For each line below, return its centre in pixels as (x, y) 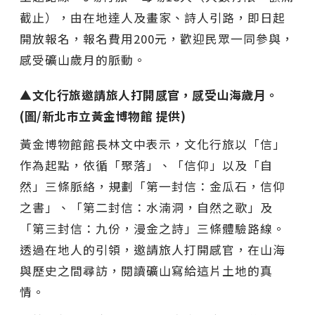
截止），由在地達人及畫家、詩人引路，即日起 (153, 17)
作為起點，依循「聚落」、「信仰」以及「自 (146, 165)
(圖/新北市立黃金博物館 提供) (103, 116)
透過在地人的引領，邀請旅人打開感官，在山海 (153, 249)
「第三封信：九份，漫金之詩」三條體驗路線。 (153, 228)
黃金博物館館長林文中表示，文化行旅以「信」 (153, 144)
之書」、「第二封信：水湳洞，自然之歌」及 (146, 207)
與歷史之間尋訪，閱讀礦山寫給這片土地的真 (146, 270)
